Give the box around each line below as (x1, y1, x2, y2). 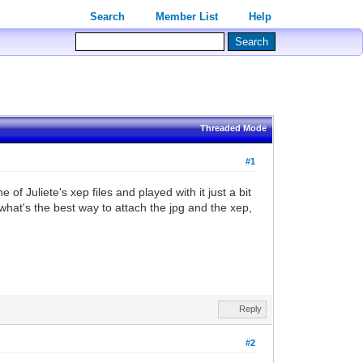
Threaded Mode (200, 122, 267, 133)
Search (90, 11, 126, 23)
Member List (156, 11, 219, 23)
